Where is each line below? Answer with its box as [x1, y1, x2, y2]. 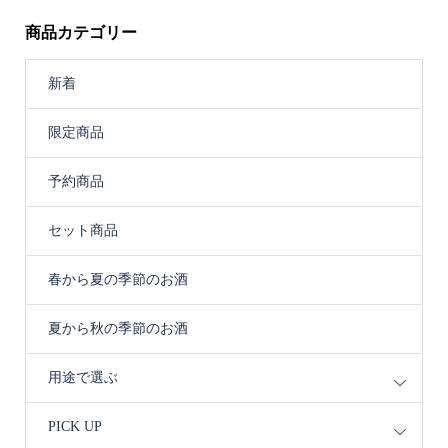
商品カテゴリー [24, 23, 137, 41]
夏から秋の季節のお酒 [47, 320, 188, 336]
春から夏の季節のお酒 [47, 271, 188, 287]
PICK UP [47, 418, 102, 434]
